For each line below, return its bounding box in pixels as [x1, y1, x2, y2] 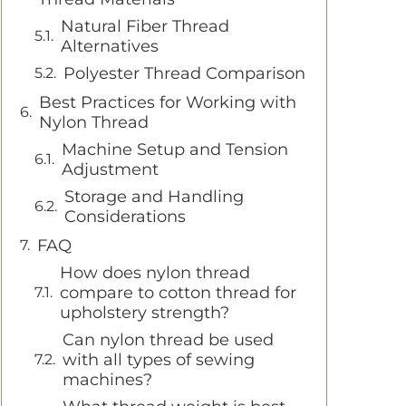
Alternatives [61, 36, 159, 56]
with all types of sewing [63, 350, 255, 370]
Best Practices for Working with [39, 92, 296, 112]
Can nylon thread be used [63, 330, 274, 350]
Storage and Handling [64, 187, 244, 207]
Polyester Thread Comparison [63, 63, 305, 83]
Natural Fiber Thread [61, 16, 229, 36]
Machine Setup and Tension [62, 140, 288, 159]
